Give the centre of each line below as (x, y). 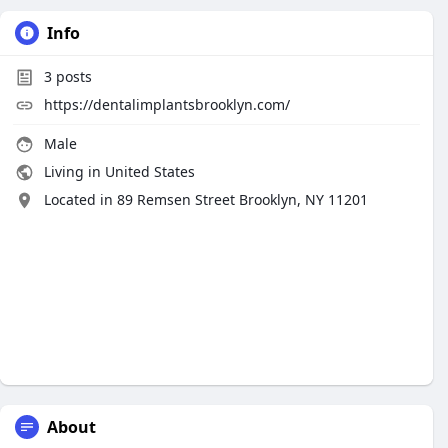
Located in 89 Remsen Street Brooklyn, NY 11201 (206, 199)
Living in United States (117, 171)
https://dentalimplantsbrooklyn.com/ (167, 104)
